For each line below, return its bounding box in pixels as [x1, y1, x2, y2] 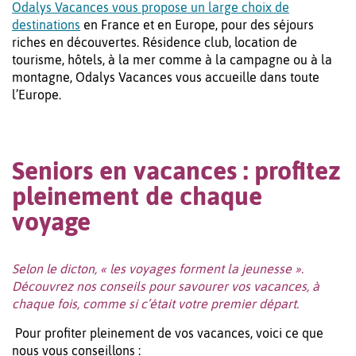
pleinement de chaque [12, 181, 262, 211]
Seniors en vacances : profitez [12, 156, 341, 186]
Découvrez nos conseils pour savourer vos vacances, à [12, 279, 319, 294]
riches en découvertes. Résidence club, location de [12, 35, 297, 50]
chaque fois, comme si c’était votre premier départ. [12, 296, 299, 311]
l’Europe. [12, 87, 61, 103]
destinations [12, 17, 80, 33]
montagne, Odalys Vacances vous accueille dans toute [12, 70, 319, 85]
